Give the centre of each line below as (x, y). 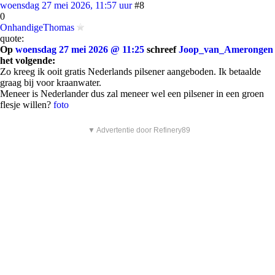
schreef (161, 49)
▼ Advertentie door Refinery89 (139, 130)
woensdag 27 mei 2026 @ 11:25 (80, 49)
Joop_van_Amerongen (226, 49)
